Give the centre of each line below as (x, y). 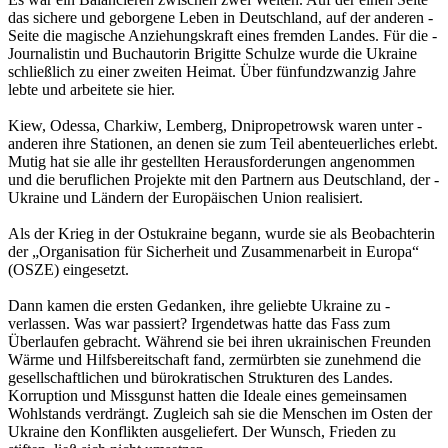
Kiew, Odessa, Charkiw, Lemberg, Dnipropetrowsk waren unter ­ (215, 125)
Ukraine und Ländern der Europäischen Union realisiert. (185, 197)
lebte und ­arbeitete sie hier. (91, 89)
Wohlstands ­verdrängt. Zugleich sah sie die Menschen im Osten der (220, 413)
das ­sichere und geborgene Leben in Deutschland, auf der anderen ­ (220, 17)
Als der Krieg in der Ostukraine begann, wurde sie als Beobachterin (221, 233)
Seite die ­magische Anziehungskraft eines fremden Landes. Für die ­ (222, 35)
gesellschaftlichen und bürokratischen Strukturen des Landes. (200, 377)
